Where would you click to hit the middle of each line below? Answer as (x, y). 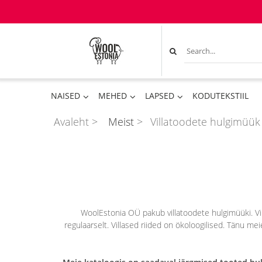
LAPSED (160, 96)
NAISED (65, 96)
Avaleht (71, 122)
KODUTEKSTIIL (220, 96)
